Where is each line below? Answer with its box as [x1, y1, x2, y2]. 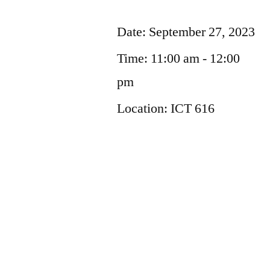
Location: [117, 99, 171, 117]
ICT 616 [171, 99, 215, 117]
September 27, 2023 [149, 23, 256, 40]
